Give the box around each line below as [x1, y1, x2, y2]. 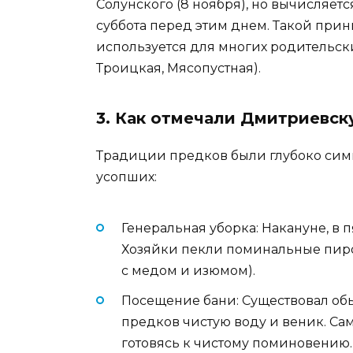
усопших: [96, 169, 157, 184]
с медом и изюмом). [121, 262, 255, 278]
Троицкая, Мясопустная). [96, 60, 261, 76]
